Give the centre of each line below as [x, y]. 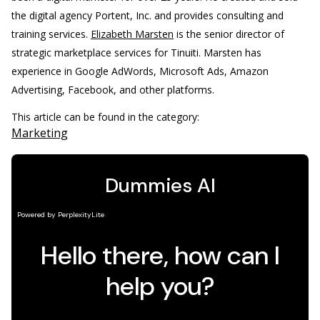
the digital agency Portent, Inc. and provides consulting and [147, 15]
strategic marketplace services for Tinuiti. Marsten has [136, 52]
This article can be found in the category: [107, 117]
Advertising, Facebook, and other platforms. [113, 90]
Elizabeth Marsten [132, 34]
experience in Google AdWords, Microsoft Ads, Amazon [140, 71]
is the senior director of [229, 34]
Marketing [40, 133]
